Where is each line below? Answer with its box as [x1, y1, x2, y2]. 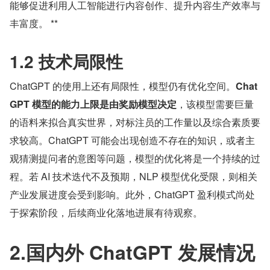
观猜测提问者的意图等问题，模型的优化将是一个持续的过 [10, 151, 260, 165]
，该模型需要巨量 [177, 97, 254, 111]
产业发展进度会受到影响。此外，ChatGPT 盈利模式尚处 [10, 187, 255, 201]
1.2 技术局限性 [10, 49, 123, 74]
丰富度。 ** [10, 16, 58, 30]
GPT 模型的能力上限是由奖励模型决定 [10, 97, 177, 111]
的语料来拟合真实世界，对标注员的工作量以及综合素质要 [10, 115, 260, 129]
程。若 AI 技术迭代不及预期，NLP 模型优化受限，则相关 [10, 169, 257, 183]
